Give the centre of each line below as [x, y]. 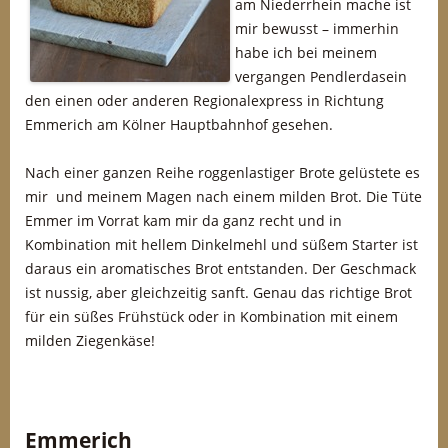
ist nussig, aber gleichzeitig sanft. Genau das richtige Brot [218, 292]
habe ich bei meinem [306, 52]
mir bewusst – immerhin [317, 28]
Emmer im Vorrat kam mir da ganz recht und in [183, 220]
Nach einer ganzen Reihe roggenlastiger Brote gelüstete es [222, 172]
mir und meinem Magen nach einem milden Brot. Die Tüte [223, 196]
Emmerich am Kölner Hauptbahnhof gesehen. [179, 124]
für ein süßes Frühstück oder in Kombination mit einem [211, 316]
